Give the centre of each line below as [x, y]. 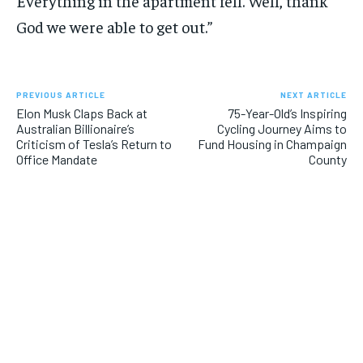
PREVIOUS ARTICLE [61, 95]
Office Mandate [57, 160]
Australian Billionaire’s [75, 129]
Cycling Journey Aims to [282, 129]
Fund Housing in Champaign [272, 144]
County [327, 160]
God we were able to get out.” [114, 27]
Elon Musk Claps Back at [82, 113]
